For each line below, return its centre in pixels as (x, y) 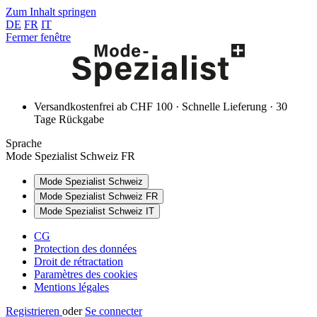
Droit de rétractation (79, 261)
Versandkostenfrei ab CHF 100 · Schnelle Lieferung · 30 (161, 106)
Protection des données (85, 249)
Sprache (24, 143)
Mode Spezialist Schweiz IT (97, 211)
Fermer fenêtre (38, 37)
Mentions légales (71, 287)
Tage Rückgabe (69, 119)
